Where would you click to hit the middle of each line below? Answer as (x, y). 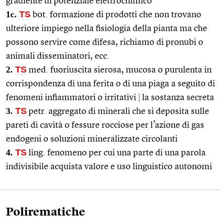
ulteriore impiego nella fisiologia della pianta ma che (107, 28)
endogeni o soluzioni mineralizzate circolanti (92, 139)
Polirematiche (46, 212)
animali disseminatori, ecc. (58, 56)
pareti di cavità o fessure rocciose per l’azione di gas (105, 125)
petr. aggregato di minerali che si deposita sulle (118, 111)
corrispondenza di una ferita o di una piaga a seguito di (110, 84)
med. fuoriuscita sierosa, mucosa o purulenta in (119, 70)
